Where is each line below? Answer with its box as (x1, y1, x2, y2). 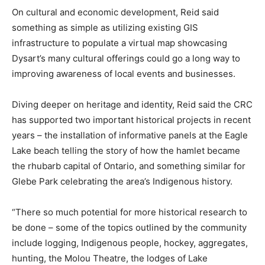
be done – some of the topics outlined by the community (12, 221, 247, 233)
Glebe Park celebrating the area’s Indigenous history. (12, 175, 232, 187)
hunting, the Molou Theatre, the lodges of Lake (12, 252, 208, 264)
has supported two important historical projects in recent (12, 114, 251, 125)
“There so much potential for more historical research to (12, 206, 247, 218)
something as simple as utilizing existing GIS (12, 21, 198, 33)
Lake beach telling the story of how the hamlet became (12, 144, 240, 156)
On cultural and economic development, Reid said (12, 6, 219, 18)
